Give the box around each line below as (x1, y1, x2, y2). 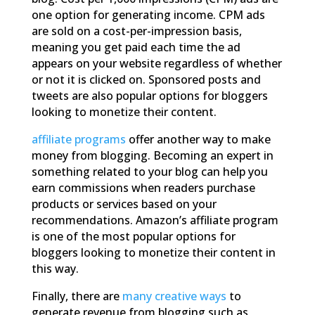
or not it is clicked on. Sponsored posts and (31, 71, 261, 87)
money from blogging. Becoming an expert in (31, 147, 274, 163)
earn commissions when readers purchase (31, 179, 255, 195)
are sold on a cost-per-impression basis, (31, 22, 242, 39)
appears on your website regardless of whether (31, 55, 282, 71)
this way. (31, 260, 79, 276)
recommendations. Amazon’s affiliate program (31, 212, 278, 228)
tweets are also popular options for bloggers (31, 87, 268, 103)
